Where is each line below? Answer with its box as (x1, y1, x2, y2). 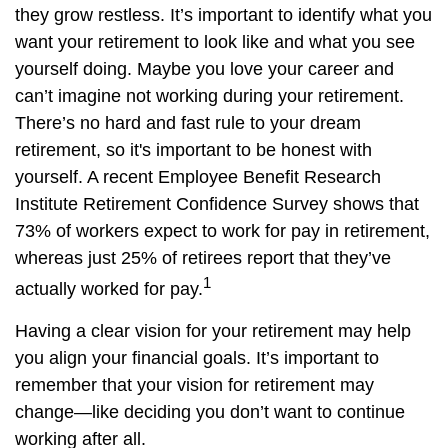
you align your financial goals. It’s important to (15, 348, 379, 368)
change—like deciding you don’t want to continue (15, 402, 405, 422)
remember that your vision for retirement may (15, 375, 374, 395)
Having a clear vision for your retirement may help (15, 321, 411, 341)
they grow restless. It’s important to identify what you (15, 5, 432, 25)
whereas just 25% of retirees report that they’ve (15, 248, 391, 268)
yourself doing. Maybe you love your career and (15, 59, 394, 79)
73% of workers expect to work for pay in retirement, (15, 221, 430, 241)
